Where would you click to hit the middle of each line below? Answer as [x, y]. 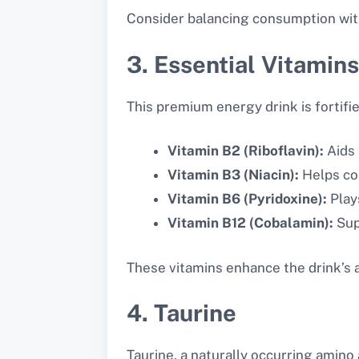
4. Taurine [182, 313]
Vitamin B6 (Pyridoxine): [247, 199]
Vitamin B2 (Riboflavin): [246, 151]
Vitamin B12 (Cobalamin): [250, 223]
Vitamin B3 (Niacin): [233, 175]
